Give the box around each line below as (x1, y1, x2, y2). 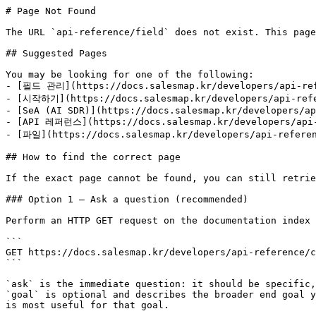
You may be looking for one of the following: (6, 69, 254, 80)
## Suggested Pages (6, 48, 107, 59)
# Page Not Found (6, 6, 96, 16)
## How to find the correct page (6, 152, 181, 162)
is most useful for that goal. (6, 300, 169, 310)
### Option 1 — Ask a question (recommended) (6, 194, 248, 205)
